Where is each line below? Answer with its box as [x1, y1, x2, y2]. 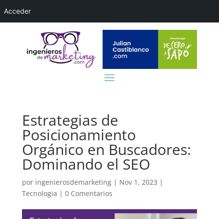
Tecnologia [22, 188, 57, 198]
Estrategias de [22, 109, 118, 130]
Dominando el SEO [22, 153, 150, 174]
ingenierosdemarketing [35, 177, 111, 187]
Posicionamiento [22, 124, 136, 145]
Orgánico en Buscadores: [22, 139, 191, 159]
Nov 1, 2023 [119, 177, 157, 187]
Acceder [4, 7, 31, 15]
